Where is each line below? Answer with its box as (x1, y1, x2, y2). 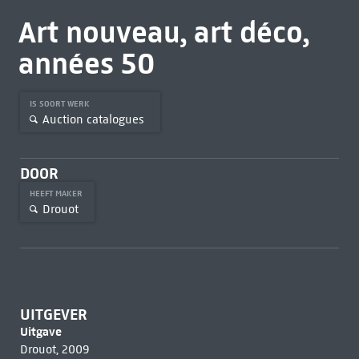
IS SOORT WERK (29, 99, 92, 109)
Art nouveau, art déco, (18, 14, 309, 50)
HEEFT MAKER (29, 188, 85, 199)
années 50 (18, 45, 155, 82)
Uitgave (19, 324, 62, 339)
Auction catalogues (42, 111, 144, 127)
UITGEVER (19, 305, 87, 324)
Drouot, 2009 (19, 342, 90, 357)
